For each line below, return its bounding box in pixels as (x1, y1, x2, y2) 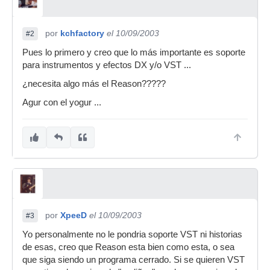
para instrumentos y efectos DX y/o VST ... (22, 60, 191, 70)
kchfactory (60, 28, 104, 38)
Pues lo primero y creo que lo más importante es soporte (22, 48, 245, 57)
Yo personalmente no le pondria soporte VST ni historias (22, 230, 242, 239)
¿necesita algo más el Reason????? (22, 79, 166, 89)
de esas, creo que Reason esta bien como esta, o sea (22, 242, 234, 252)
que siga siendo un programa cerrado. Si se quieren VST (22, 255, 245, 265)
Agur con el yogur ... (22, 98, 101, 107)
